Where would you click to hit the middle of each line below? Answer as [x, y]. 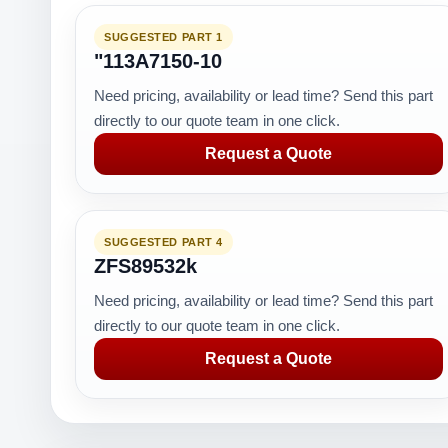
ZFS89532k [145, 266]
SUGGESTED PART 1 [163, 37]
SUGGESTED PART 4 [163, 242]
